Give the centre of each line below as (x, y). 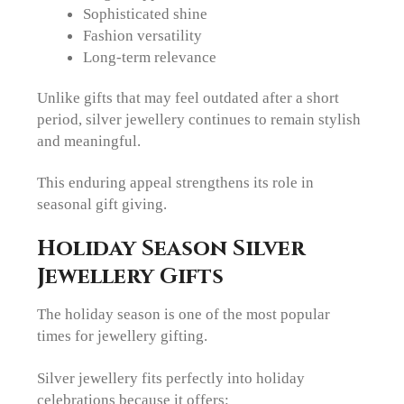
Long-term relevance (149, 56)
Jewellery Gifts (131, 277)
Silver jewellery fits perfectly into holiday (171, 377)
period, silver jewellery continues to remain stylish (199, 119)
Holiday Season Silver (171, 249)
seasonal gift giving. (102, 204)
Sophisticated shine (145, 13)
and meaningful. (89, 140)
